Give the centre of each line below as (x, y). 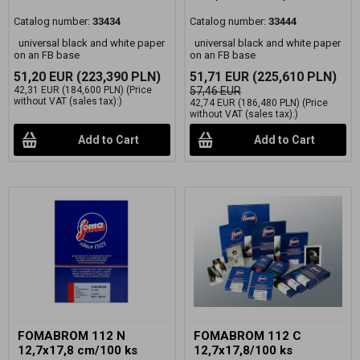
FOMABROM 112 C (247, 335)
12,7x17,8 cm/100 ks (78, 350)
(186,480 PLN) (268, 103)
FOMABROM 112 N (72, 335)
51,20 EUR (43, 77)
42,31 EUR (37, 90)
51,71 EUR (219, 77)
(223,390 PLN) (117, 77)
